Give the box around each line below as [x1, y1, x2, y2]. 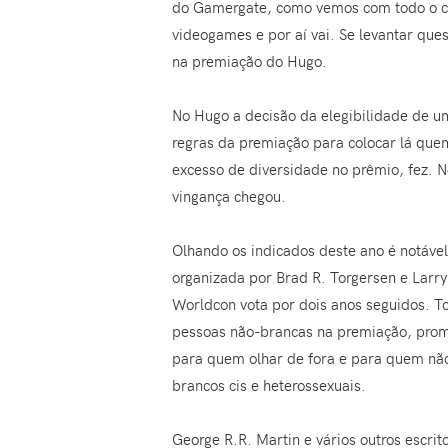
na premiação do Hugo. [172, 50, 327, 71]
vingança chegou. [172, 185, 286, 206]
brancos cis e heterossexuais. [172, 374, 366, 395]
